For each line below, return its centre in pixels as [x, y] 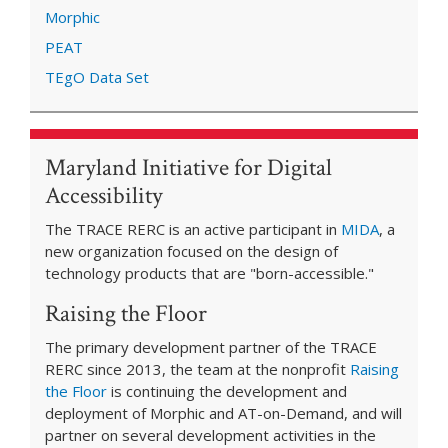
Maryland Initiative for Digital [188, 168]
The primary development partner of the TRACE [211, 347]
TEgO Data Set [97, 77]
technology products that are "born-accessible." [209, 273]
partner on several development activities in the [210, 435]
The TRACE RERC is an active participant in [193, 229]
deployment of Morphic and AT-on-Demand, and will [223, 413]
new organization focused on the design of [191, 251]
